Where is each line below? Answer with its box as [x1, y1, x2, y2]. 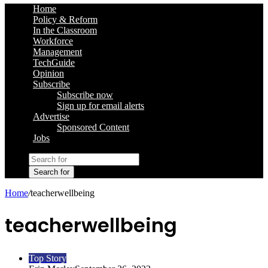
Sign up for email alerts [57, 100, 144, 111]
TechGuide [33, 57, 75, 68]
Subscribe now [57, 90, 113, 100]
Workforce [33, 36, 73, 46]
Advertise [33, 111, 69, 121]
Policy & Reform [33, 14, 98, 25]
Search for [33, 167, 69, 176]
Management [33, 47, 82, 57]
